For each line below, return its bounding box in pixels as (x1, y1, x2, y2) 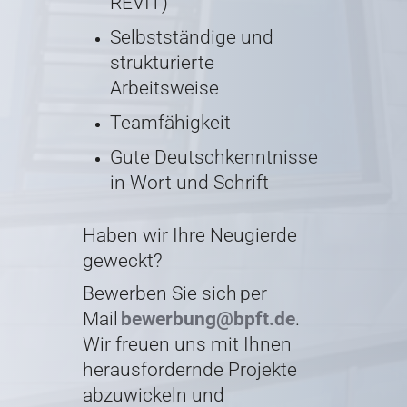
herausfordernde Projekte (82, 359, 297, 382)
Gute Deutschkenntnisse (109, 146, 318, 169)
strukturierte (109, 52, 214, 74)
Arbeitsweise (109, 77, 219, 100)
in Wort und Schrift (109, 172, 269, 194)
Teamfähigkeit (109, 112, 231, 134)
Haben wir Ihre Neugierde (82, 224, 297, 247)
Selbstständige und (109, 26, 273, 49)
